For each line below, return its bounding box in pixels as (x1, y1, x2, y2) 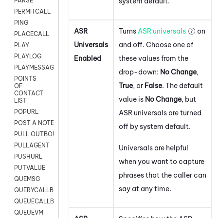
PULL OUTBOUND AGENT (14, 130, 88, 138)
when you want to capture (119, 157, 204, 166)
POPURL (14, 108, 38, 116)
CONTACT (14, 90, 43, 97)
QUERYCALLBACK (14, 186, 66, 194)
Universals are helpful (119, 143, 188, 152)
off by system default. (119, 122, 191, 131)
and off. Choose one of (119, 40, 193, 49)
